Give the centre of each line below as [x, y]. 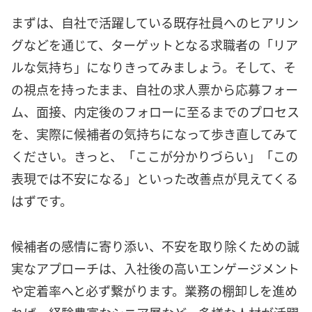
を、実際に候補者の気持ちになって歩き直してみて [155, 134]
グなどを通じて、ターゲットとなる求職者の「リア [155, 45]
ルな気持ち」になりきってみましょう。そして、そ [154, 67]
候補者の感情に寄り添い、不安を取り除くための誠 [155, 245]
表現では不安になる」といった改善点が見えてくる [155, 179]
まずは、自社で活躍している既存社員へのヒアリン [155, 23]
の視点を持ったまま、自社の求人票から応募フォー [155, 89]
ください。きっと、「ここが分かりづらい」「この [155, 156]
